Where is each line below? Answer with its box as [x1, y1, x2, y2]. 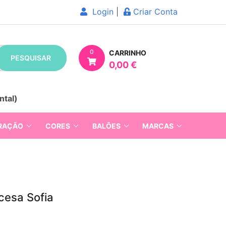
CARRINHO [108, 48, 146, 57]
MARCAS [142, 121, 174, 130]
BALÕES [92, 121, 121, 130]
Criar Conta [131, 7, 178, 17]
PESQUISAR [10, 53, 51, 62]
